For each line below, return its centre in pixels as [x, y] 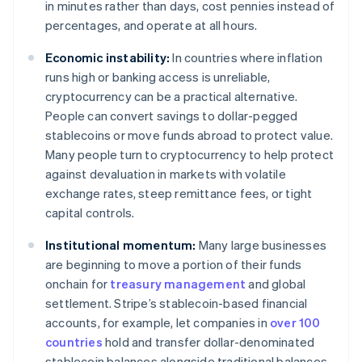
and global [276, 284]
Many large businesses [261, 245]
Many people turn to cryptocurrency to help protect [190, 155]
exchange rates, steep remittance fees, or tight [179, 194]
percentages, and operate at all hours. [152, 25]
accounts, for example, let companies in [158, 323]
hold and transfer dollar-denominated [208, 342]
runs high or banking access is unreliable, [158, 77]
